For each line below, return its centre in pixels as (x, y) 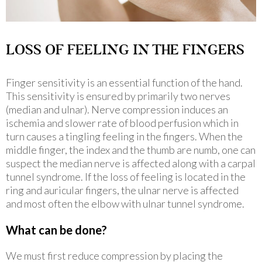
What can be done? (56, 230)
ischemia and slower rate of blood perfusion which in (122, 123)
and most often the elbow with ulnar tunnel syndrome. (125, 203)
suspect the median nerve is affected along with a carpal (131, 163)
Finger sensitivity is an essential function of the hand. (124, 82)
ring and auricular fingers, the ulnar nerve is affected (122, 190)
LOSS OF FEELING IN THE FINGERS (125, 49)
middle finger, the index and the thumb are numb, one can (131, 149)
